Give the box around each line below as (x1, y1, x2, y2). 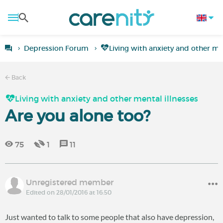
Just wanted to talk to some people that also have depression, (5, 212, 214, 222)
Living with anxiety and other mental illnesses (15, 94, 198, 104)
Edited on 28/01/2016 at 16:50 (26, 189, 111, 196)
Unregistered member (26, 177, 113, 187)
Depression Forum (24, 44, 89, 53)
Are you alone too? (5, 106, 150, 126)
